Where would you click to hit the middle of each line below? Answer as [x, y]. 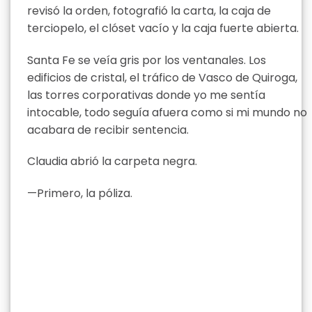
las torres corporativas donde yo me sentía [146, 95]
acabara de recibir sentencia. [108, 130]
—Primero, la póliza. [80, 194]
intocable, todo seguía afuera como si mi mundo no [167, 112]
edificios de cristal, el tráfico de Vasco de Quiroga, [162, 77]
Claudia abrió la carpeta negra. [112, 162]
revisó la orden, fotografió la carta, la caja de [149, 10]
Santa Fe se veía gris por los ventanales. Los [147, 60]
